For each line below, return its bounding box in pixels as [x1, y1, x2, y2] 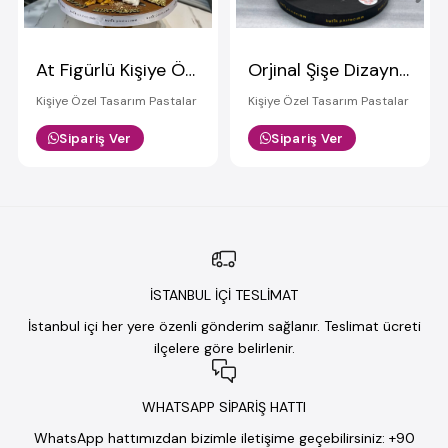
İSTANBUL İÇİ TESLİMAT [150, 286, 298, 304]
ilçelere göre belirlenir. [153, 339, 295, 357]
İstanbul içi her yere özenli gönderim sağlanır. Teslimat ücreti [27, 317, 421, 335]
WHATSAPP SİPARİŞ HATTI [142, 398, 306, 416]
